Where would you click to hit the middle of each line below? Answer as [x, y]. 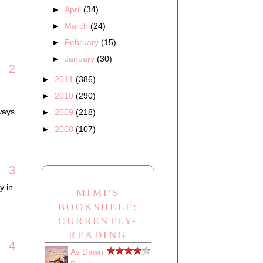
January [81, 58]
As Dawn [87, 252]
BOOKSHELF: [98, 207]
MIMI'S [98, 193]
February [83, 42]
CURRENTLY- [98, 221]
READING [98, 235]
